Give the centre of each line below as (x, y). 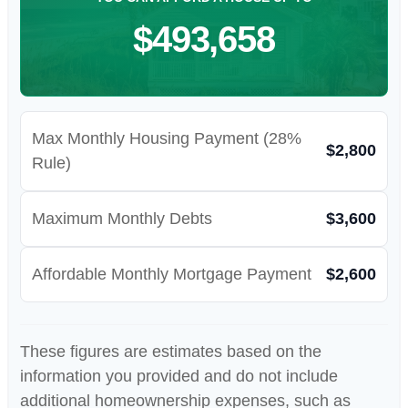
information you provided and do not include (179, 376)
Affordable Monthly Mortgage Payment (172, 274)
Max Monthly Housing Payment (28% (167, 138)
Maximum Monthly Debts (122, 218)
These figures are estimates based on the (171, 351)
